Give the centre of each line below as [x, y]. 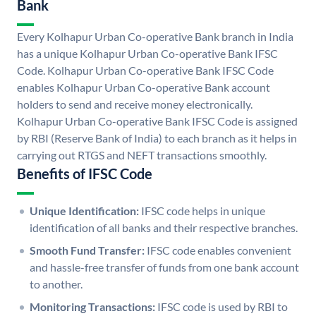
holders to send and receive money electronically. [135, 104]
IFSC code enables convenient [219, 250]
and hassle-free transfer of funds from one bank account [164, 267]
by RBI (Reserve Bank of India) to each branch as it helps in [157, 138]
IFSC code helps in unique [203, 211]
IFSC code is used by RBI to [223, 307]
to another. [56, 284]
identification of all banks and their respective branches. [164, 228]
